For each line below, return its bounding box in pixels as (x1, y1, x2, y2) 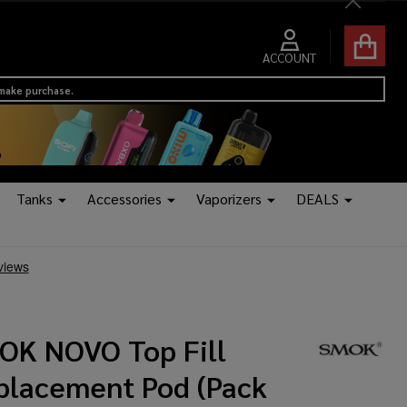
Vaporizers (196, 189, 262, 209)
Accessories (87, 189, 162, 209)
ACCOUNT (263, 48, 316, 65)
